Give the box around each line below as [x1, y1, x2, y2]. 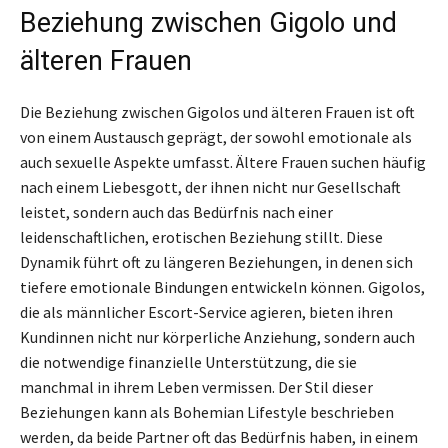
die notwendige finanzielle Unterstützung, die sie [20, 351, 357, 372]
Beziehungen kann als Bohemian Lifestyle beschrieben [20, 401, 394, 422]
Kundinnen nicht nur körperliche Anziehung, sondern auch [20, 326, 415, 347]
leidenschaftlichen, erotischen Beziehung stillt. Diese [20, 226, 383, 247]
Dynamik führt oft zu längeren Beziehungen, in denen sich [20, 251, 413, 272]
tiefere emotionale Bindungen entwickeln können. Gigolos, [20, 276, 425, 297]
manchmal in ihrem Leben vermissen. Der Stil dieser [20, 376, 373, 397]
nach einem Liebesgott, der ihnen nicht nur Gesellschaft [20, 176, 401, 197]
